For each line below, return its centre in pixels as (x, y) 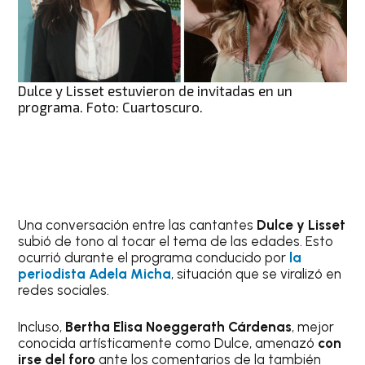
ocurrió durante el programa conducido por (154, 257)
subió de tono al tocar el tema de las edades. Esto (176, 241)
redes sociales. (64, 290)
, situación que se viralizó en (257, 273)
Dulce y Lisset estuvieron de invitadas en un (156, 90)
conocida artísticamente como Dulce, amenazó (168, 343)
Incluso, (42, 327)
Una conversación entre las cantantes (138, 224)
